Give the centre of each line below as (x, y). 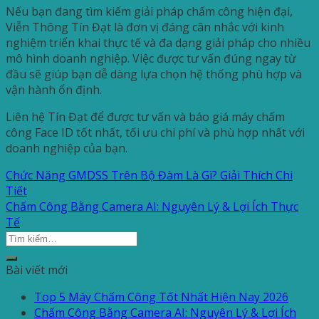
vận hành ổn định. (54, 90)
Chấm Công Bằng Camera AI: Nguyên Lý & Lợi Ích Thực (152, 207)
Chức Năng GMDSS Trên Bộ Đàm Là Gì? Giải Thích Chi (149, 176)
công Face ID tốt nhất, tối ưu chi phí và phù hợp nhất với (155, 133)
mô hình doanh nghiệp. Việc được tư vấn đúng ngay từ (151, 59)
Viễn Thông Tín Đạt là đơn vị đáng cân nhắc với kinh (145, 27)
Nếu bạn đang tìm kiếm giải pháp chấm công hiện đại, (149, 12)
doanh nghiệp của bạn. (67, 148)
